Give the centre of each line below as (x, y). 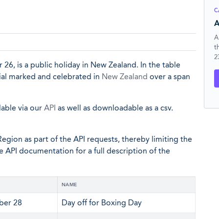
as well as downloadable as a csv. (114, 108)
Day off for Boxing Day (102, 203)
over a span (169, 77)
